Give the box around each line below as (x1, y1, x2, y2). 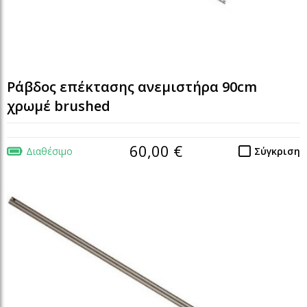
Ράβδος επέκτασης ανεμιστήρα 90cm (7, 77, 257, 96)
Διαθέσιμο (26, 144, 73, 158)
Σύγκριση (254, 144, 300, 158)
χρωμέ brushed (7, 96, 110, 115)
